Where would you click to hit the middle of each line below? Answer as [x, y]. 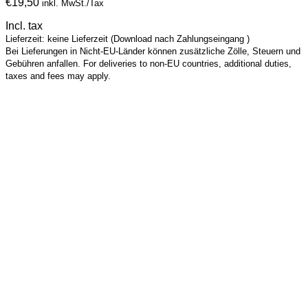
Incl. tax [24, 26]
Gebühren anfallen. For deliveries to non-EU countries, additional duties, [148, 64]
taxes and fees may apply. [58, 76]
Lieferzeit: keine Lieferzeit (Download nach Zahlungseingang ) [128, 39]
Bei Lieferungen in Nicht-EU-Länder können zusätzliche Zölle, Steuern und [153, 52]
